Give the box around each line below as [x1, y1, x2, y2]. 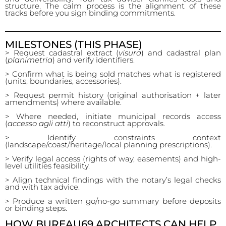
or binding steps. [5, 203, 67, 213]
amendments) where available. [5, 97, 122, 107]
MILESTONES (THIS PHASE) [5, 38, 142, 50]
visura [119, 48, 142, 58]
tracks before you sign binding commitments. [5, 8, 176, 18]
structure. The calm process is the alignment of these [5, 1, 221, 11]
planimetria [8, 55, 52, 65]
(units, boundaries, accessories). [5, 76, 122, 86]
